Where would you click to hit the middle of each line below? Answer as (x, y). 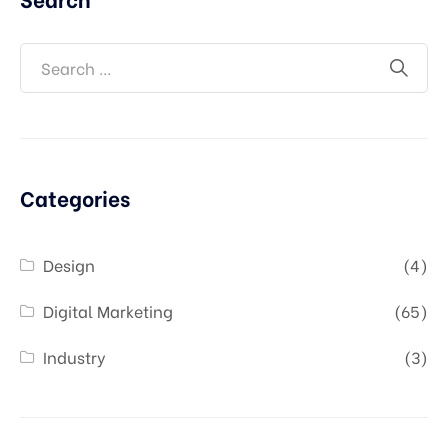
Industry (75, 356)
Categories (75, 197)
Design (69, 264)
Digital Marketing (108, 310)
